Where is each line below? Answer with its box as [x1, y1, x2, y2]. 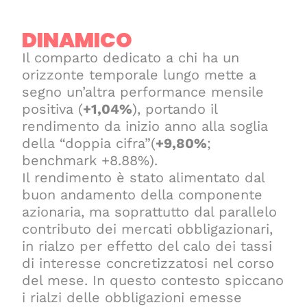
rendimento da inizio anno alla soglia [22, 117, 269, 134]
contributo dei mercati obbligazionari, [22, 220, 273, 237]
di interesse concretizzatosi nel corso [22, 254, 275, 271]
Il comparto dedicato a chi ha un [22, 49, 240, 66]
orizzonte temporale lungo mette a [22, 66, 257, 83]
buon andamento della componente [22, 186, 263, 203]
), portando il [132, 100, 218, 117]
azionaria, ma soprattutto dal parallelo [22, 203, 278, 220]
